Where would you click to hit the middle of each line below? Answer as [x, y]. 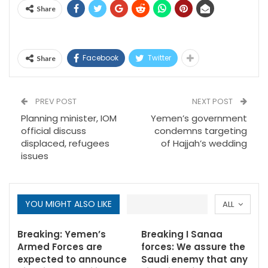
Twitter [159, 58]
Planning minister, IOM [69, 118]
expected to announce [72, 259]
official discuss [54, 131]
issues [35, 156]
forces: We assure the [193, 247]
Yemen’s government [199, 118]
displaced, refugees [65, 143]
